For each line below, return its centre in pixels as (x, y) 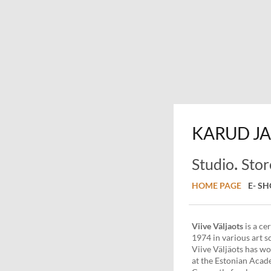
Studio (213, 164)
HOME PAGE (217, 185)
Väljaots (228, 226)
